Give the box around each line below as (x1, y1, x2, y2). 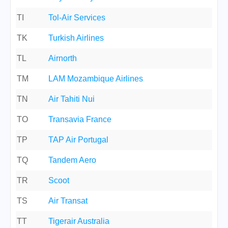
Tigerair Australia (48, 217, 109, 225)
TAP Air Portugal (48, 135, 108, 144)
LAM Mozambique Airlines (48, 74, 143, 83)
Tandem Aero (48, 156, 96, 164)
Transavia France (48, 115, 111, 124)
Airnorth (48, 54, 77, 63)
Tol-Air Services (48, 13, 105, 22)
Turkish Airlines (48, 34, 104, 42)
